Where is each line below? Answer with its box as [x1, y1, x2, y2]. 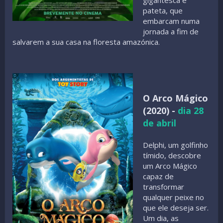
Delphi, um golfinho [143, 139, 209, 150]
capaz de [143, 171, 174, 181]
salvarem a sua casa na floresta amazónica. [12, 36, 160, 47]
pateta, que [143, 5, 183, 15]
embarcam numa [143, 15, 200, 26]
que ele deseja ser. [143, 202, 209, 213]
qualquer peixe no [143, 192, 205, 202]
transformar [143, 181, 185, 192]
